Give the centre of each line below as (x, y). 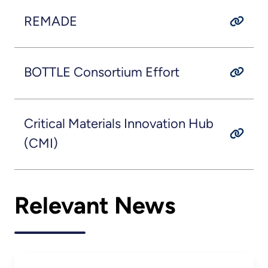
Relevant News (95, 205)
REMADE (50, 21)
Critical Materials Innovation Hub (118, 123)
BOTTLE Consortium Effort (101, 72)
